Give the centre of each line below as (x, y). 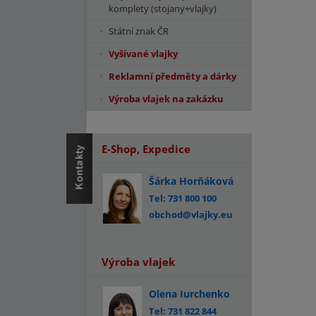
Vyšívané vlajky (143, 54)
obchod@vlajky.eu (191, 214)
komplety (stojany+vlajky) (163, 8)
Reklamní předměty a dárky (172, 76)
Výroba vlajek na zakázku (166, 99)
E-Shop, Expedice (146, 149)
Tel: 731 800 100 (183, 198)
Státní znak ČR (139, 31)
